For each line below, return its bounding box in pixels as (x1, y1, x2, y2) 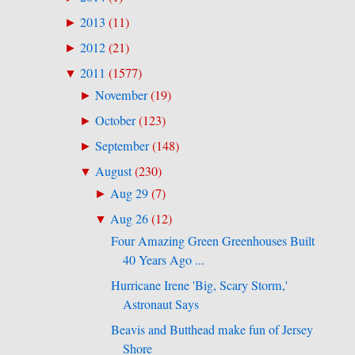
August (94, 162, 132, 180)
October (94, 111, 136, 129)
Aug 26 (110, 209, 149, 227)
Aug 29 (110, 184, 149, 202)
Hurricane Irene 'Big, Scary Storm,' (111, 277, 288, 295)
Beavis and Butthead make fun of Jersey (111, 321, 314, 339)
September (94, 136, 149, 155)
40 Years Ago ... (123, 251, 205, 269)
